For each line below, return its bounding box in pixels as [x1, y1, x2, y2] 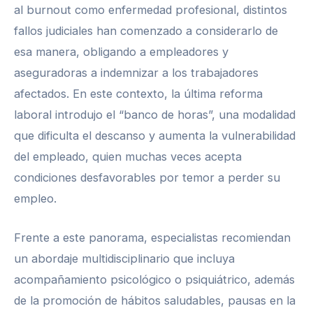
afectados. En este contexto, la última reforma [14, 86, 263, 101]
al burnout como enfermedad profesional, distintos [14, 2, 287, 17]
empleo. [14, 191, 57, 205]
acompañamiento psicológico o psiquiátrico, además [14, 272, 295, 287]
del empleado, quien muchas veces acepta [14, 149, 242, 163]
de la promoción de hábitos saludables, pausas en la [14, 293, 296, 308]
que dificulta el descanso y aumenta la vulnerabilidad [14, 128, 296, 143]
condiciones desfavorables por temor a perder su [14, 170, 280, 184]
